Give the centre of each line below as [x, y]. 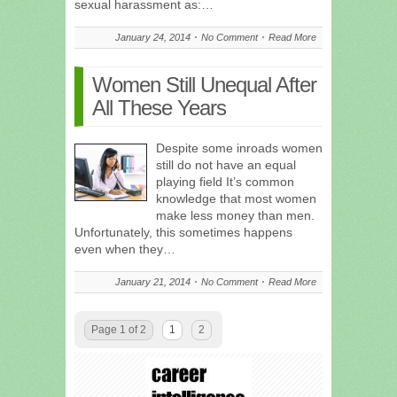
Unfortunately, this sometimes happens [183, 232]
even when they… [125, 249]
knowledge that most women [236, 198]
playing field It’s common [225, 181]
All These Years [159, 107]
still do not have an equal [226, 164]
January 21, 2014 [153, 281]
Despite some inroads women [239, 148]
